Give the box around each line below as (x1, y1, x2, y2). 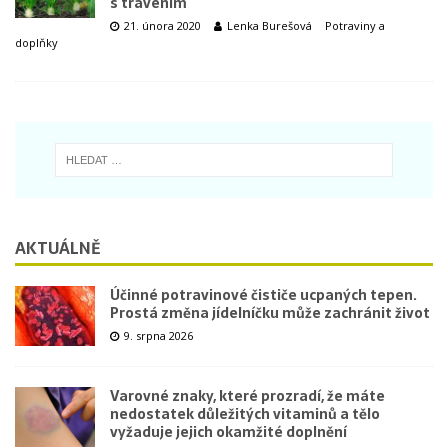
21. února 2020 (124, 18, 201, 33)
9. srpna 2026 (124, 327, 193, 343)
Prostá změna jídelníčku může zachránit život (110, 301, 430, 324)
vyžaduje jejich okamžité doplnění (110, 420, 347, 443)
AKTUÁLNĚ (15, 234, 100, 261)
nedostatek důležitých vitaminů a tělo (110, 402, 380, 425)
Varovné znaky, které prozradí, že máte (110, 384, 385, 407)
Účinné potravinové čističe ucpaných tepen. (110, 283, 417, 306)
